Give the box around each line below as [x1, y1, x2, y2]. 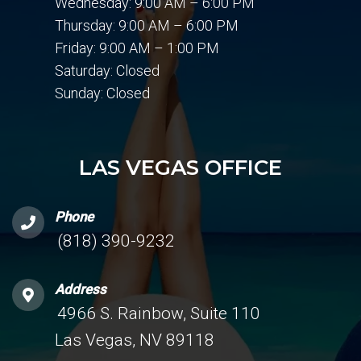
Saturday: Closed [55, 62, 160, 79]
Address [55, 281, 106, 297]
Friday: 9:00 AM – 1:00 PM [55, 39, 219, 56]
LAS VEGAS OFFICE [79, 155, 282, 180]
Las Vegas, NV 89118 [55, 330, 214, 350]
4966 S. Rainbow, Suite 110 [57, 304, 260, 323]
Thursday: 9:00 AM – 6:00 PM [55, 17, 239, 34]
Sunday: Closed [55, 85, 150, 102]
